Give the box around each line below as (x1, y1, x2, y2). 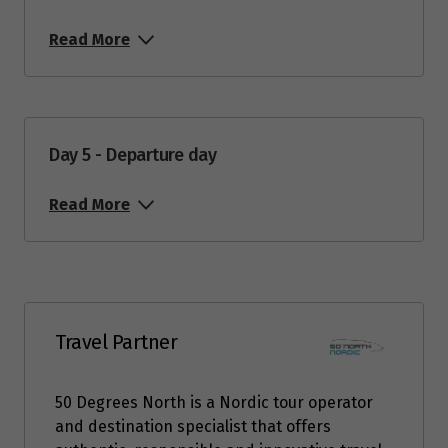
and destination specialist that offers (55, 416, 331, 436)
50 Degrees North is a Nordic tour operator (55, 392, 373, 412)
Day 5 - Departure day (49, 143, 217, 166)
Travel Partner (55, 329, 177, 354)
